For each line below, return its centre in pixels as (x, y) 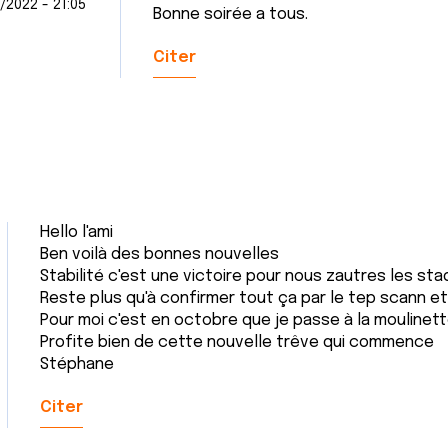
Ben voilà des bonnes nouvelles (159, 254)
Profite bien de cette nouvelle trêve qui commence (237, 342)
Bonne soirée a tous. (230, 14)
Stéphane (77, 364)
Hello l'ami (76, 232)
